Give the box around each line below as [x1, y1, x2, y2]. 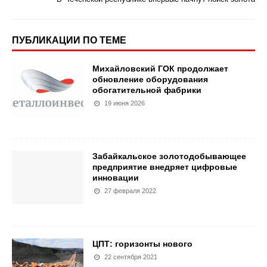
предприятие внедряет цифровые [92, 162, 237, 172]
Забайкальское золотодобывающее [92, 151, 246, 161]
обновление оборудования [92, 74, 208, 84]
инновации [92, 173, 139, 182]
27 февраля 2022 [104, 187, 157, 194]
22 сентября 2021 [104, 253, 158, 260]
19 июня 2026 [104, 100, 145, 107]
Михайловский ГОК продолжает [92, 64, 228, 73]
